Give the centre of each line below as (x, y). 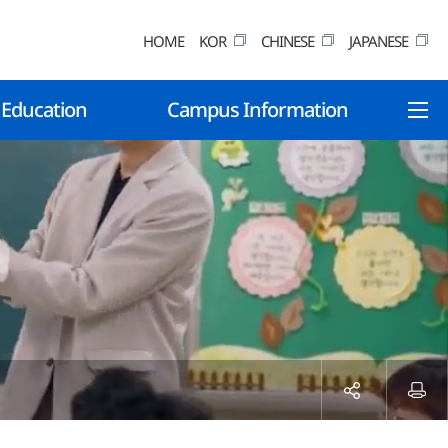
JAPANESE (378, 40)
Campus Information (257, 109)
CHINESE (287, 40)
